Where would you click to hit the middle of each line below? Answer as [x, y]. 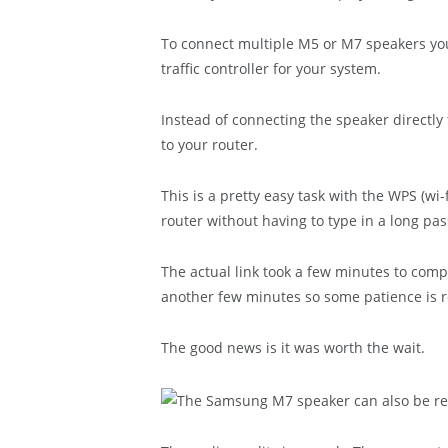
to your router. [209, 145]
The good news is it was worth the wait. [292, 348]
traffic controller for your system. [270, 69]
